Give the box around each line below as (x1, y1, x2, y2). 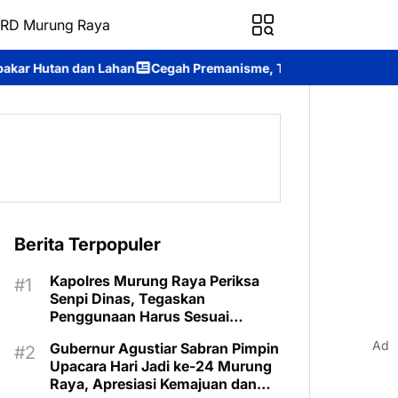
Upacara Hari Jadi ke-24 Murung (50, 357, 272, 375)
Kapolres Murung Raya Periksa (50, 272, 259, 290)
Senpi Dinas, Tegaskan (50, 290, 205, 307)
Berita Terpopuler (14, 234, 161, 255)
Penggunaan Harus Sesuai (50, 307, 229, 325)
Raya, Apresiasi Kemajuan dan (50, 375, 257, 393)
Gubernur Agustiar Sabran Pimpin (50, 339, 279, 357)
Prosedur (50, 325, 112, 343)
